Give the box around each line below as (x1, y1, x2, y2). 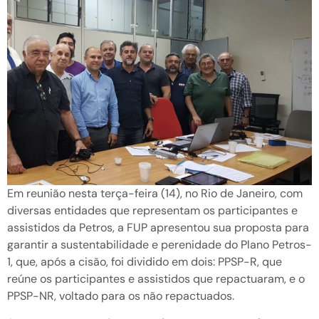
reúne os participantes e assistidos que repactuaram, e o (7, 271, 305, 286)
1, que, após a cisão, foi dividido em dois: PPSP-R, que (7, 253, 282, 269)
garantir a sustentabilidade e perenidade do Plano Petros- (7, 236, 312, 252)
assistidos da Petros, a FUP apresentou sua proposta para (7, 219, 309, 235)
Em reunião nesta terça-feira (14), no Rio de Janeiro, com (7, 185, 303, 201)
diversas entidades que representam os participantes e (7, 202, 298, 218)
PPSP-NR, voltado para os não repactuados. (7, 288, 234, 303)
